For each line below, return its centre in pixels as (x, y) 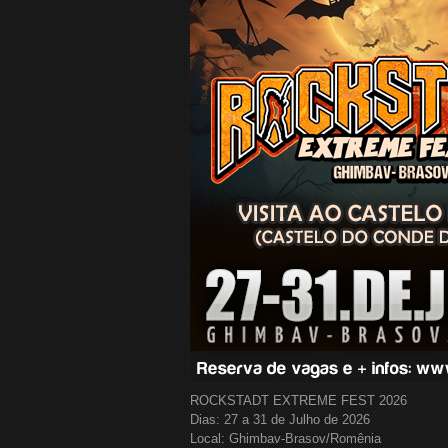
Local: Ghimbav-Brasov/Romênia (285, 438)
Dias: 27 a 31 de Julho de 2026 (280, 419)
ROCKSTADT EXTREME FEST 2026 (298, 400)
